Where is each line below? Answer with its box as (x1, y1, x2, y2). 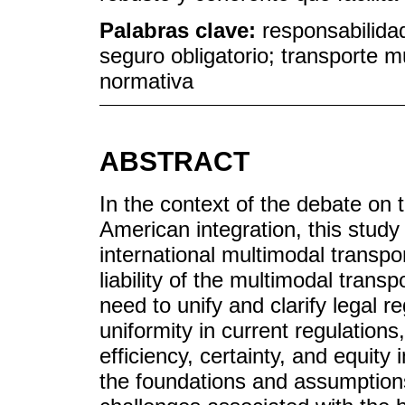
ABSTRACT (99, 146, 250, 177)
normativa (99, 68, 193, 93)
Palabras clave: (99, 17, 262, 42)
